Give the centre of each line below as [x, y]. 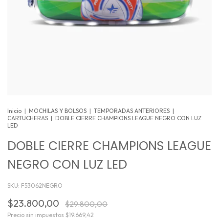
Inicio [14, 111]
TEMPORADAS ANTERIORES [132, 111]
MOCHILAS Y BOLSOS [58, 111]
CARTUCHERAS [28, 118]
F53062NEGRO [42, 186]
